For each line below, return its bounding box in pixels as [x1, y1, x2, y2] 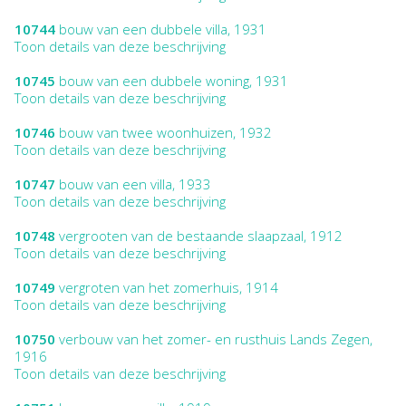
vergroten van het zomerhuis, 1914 [55, 277, 278, 296]
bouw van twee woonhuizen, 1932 [55, 122, 272, 141]
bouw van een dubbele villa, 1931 [55, 19, 266, 38]
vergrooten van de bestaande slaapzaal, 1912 [55, 226, 343, 245]
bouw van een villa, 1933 [55, 174, 211, 193]
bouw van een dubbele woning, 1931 [55, 71, 288, 90]
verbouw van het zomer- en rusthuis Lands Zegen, [55, 329, 372, 348]
